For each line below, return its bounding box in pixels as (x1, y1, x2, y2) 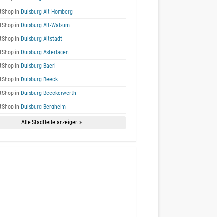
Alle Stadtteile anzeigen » (21, 119, 82, 125)
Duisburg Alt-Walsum (19, 22, 70, 29)
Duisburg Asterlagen (19, 49, 69, 56)
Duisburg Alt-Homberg (19, 8, 73, 15)
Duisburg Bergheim (19, 103, 66, 110)
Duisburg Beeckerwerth (19, 90, 76, 96)
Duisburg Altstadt (19, 35, 62, 42)
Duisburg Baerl (19, 62, 56, 69)
